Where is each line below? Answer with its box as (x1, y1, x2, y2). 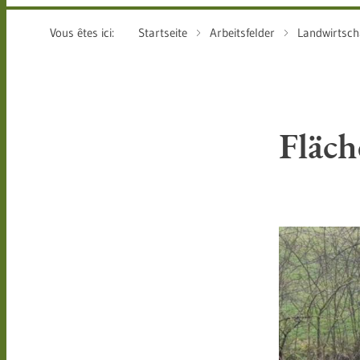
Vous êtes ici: (50, 25, 114, 40)
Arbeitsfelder (210, 25, 275, 40)
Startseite (138, 25, 187, 40)
